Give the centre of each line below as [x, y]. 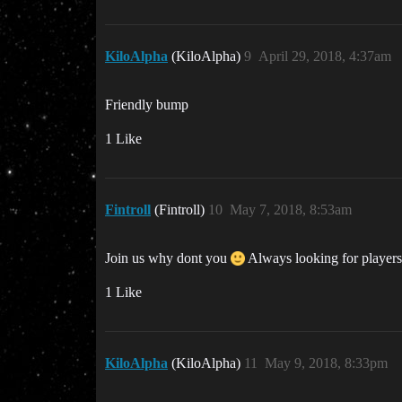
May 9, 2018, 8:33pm [326, 363]
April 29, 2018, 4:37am [325, 56]
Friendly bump [147, 105]
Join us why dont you [168, 258]
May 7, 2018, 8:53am [291, 210]
